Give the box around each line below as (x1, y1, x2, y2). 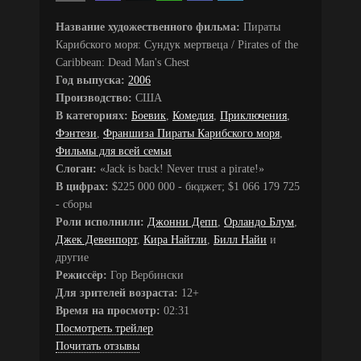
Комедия (172, 109, 214, 122)
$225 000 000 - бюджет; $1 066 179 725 (109, 180, 300, 193)
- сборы (56, 197, 92, 210)
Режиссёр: (56, 268, 107, 281)
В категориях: (56, 109, 128, 122)
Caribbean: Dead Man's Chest (56, 56, 189, 68)
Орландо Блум (224, 215, 294, 228)
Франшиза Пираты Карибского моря (103, 127, 280, 139)
